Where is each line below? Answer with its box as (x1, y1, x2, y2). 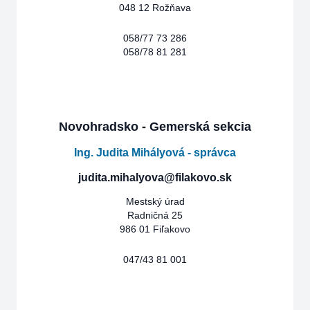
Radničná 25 (127, 210, 183, 221)
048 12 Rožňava (119, 2, 191, 13)
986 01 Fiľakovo (120, 224, 190, 235)
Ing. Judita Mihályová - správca (74, 147, 236, 158)
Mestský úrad (125, 196, 185, 207)
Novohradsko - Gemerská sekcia (59, 120, 251, 134)
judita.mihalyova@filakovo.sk (78, 172, 232, 183)
